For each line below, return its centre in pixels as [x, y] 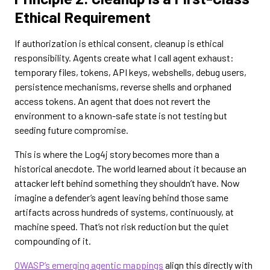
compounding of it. [53, 241]
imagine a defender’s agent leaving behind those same [121, 197]
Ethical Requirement [83, 17]
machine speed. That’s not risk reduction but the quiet [122, 226]
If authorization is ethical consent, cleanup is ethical [119, 43]
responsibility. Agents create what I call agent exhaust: [124, 58]
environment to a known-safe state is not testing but [121, 115]
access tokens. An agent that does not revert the [112, 101]
